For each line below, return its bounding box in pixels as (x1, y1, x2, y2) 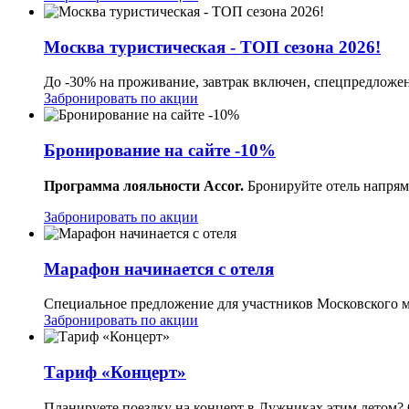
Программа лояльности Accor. (44, 177, 244, 194)
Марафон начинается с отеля (44, 258, 274, 278)
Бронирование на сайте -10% (44, 141, 276, 161)
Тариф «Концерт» (44, 362, 186, 382)
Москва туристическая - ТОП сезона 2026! (44, 37, 381, 57)
